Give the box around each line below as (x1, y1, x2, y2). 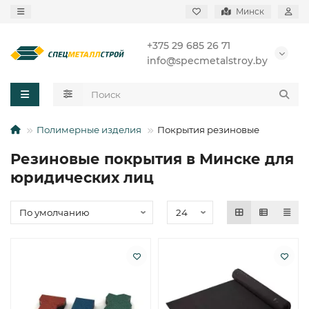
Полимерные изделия (37, 124, 141, 135)
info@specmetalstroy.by (147, 54, 268, 67)
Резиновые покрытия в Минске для (10, 150, 294, 168)
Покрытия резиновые (157, 124, 259, 135)
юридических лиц (10, 169, 154, 186)
